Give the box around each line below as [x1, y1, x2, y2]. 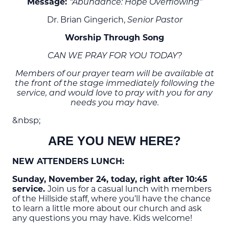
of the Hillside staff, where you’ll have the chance [12, 193, 211, 203]
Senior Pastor [127, 16, 182, 25]
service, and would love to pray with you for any [16, 89, 213, 98]
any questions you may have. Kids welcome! [12, 213, 192, 223]
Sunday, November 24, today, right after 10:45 [12, 174, 208, 184]
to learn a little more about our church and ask [12, 203, 202, 213]
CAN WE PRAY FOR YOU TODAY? [47, 52, 182, 60]
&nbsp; [12, 115, 40, 125]
